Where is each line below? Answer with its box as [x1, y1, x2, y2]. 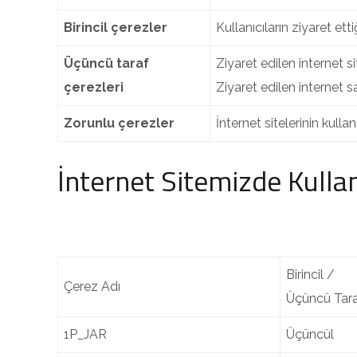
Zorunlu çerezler [64, 116, 175, 131]
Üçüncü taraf [64, 56, 149, 71]
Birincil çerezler [64, 20, 167, 35]
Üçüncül [286, 327, 334, 342]
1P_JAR [64, 327, 107, 342]
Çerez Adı [64, 279, 120, 294]
